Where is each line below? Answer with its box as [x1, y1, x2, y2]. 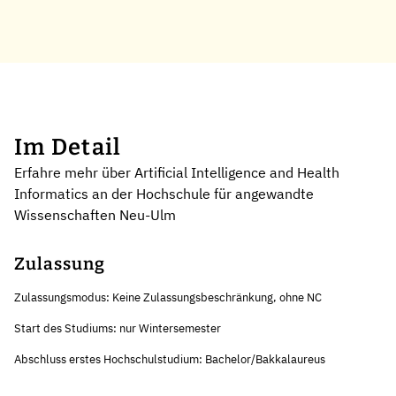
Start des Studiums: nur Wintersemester [14, 321, 221, 337]
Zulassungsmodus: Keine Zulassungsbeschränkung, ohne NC [14, 290, 322, 306]
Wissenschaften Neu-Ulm [14, 206, 176, 225]
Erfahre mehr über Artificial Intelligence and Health [14, 164, 339, 182]
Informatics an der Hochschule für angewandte [14, 185, 314, 203]
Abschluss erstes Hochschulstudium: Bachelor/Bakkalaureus [14, 352, 325, 368]
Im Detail [14, 133, 122, 162]
